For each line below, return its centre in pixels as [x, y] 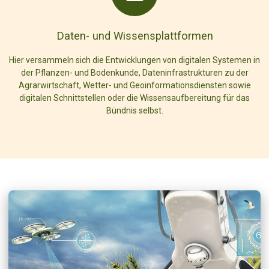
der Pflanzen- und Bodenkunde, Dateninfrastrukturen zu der [134, 73]
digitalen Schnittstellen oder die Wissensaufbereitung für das [134, 98]
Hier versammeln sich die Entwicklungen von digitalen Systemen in [134, 60]
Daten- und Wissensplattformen [134, 36]
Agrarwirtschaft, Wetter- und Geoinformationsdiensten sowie [134, 86]
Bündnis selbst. [134, 111]
